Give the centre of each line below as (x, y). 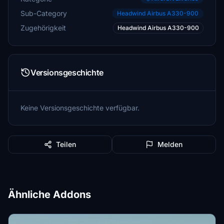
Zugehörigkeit (43, 28)
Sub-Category (44, 13)
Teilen (66, 144)
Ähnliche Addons (49, 194)
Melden (170, 144)
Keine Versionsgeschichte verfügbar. (80, 108)
